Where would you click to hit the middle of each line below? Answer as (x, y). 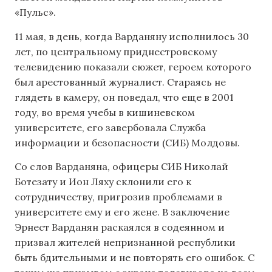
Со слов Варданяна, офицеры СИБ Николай (121, 166)
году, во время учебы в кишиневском (105, 112)
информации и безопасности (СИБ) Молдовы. (127, 142)
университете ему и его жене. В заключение (122, 212)
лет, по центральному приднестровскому (116, 51)
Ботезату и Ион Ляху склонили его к (103, 181)
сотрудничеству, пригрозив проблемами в (118, 196)
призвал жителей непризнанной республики (125, 242)
